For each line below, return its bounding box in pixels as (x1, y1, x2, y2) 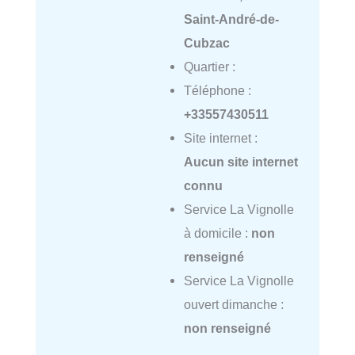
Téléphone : (183, 82, 251, 97)
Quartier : (183, 59, 235, 74)
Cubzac (183, 35, 230, 50)
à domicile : (183, 225, 251, 240)
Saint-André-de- (183, 11, 279, 26)
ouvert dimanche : (183, 296, 284, 311)
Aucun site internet (183, 154, 298, 169)
